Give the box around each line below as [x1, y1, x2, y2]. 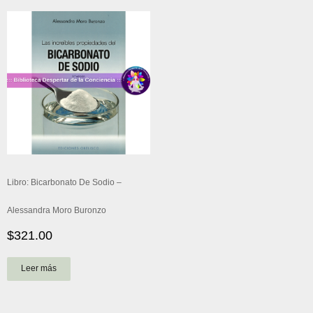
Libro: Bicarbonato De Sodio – [7, 177, 122, 188]
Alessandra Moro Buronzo [7, 205, 106, 216]
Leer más [21, 263, 57, 274]
